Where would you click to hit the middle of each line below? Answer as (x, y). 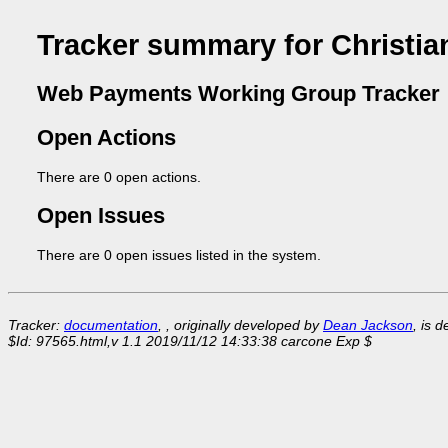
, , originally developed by (240, 324)
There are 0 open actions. (118, 176)
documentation (111, 324)
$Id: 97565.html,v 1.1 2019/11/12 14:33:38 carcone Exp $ (190, 340)
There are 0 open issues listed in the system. (178, 254)
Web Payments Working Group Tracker (238, 94)
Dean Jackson (368, 324)
